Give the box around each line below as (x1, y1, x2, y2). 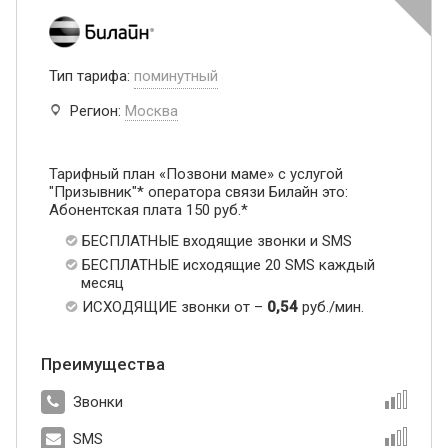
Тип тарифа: (49, 67, 134, 86)
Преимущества (41, 354, 165, 375)
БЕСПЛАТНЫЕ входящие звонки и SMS (82, 232, 352, 251)
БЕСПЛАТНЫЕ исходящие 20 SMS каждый (82, 256, 375, 275)
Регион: (66, 102, 125, 121)
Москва (125, 102, 178, 121)
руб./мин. (298, 298, 364, 317)
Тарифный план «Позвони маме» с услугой (49, 165, 343, 184)
